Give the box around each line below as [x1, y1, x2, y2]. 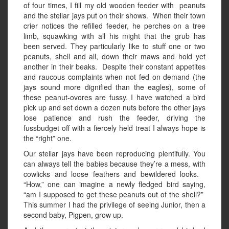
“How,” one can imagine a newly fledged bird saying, [24, 179, 205, 190]
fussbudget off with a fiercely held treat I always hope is [24, 123, 205, 133]
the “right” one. [24, 133, 76, 144]
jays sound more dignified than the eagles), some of [24, 82, 205, 93]
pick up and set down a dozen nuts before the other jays [24, 102, 205, 113]
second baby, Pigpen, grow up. [24, 210, 123, 220]
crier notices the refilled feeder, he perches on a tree [24, 20, 205, 31]
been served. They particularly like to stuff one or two [24, 41, 205, 52]
